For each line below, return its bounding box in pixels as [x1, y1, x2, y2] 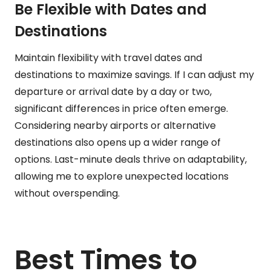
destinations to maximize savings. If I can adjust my [15, 67, 254, 82]
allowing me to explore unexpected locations [15, 169, 229, 183]
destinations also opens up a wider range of [15, 135, 221, 149]
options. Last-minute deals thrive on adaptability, [15, 152, 247, 166]
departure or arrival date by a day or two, [15, 84, 212, 99]
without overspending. [15, 186, 120, 200]
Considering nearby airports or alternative [15, 118, 216, 132]
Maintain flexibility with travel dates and [15, 50, 202, 65]
